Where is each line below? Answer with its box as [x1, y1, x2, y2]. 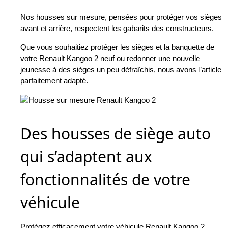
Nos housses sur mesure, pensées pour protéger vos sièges [20, 13, 222, 22]
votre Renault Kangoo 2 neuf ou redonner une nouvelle [20, 54, 200, 63]
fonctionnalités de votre [20, 169, 190, 190]
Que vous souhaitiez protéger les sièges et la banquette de [20, 43, 214, 52]
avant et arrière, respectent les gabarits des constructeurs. [20, 24, 214, 33]
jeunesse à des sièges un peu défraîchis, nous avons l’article [20, 65, 221, 74]
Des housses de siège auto [20, 123, 211, 145]
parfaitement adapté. [20, 76, 88, 85]
